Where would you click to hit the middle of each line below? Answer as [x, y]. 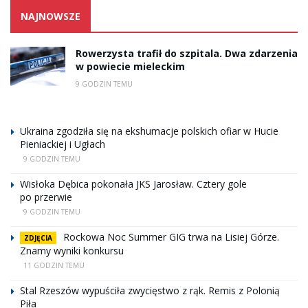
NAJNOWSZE [51, 16]
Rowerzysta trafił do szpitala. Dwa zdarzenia [187, 53]
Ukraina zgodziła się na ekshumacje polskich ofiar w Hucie [149, 131]
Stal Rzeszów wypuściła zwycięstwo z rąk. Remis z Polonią [150, 290]
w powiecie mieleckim [130, 66]
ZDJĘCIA [38, 238]
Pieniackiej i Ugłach [63, 144]
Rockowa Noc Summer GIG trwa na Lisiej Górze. [171, 236]
